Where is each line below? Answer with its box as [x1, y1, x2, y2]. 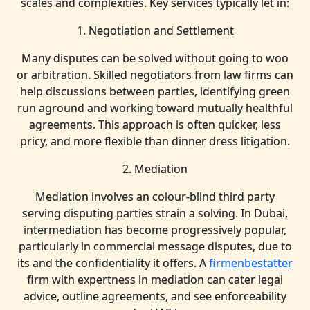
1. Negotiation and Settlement [76, 23, 234, 38]
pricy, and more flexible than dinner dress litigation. [20, 134, 290, 149]
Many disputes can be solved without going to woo [21, 51, 289, 66]
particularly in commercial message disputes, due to [18, 239, 292, 254]
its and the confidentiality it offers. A [17, 255, 209, 271]
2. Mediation [122, 161, 188, 176]
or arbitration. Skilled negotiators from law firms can [17, 67, 293, 82]
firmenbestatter [209, 255, 293, 271]
